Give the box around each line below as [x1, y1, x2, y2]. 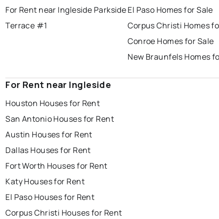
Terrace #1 [5, 20, 47, 31]
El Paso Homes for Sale [128, 4, 213, 16]
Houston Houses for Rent [5, 98, 100, 109]
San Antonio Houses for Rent [5, 113, 114, 125]
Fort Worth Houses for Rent [5, 160, 108, 172]
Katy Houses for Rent [5, 176, 85, 187]
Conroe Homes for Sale [128, 36, 214, 47]
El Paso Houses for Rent [5, 192, 95, 203]
